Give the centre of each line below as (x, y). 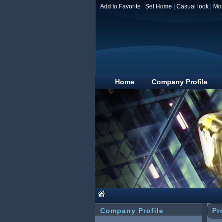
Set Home (159, 6)
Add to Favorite (120, 6)
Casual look (193, 6)
